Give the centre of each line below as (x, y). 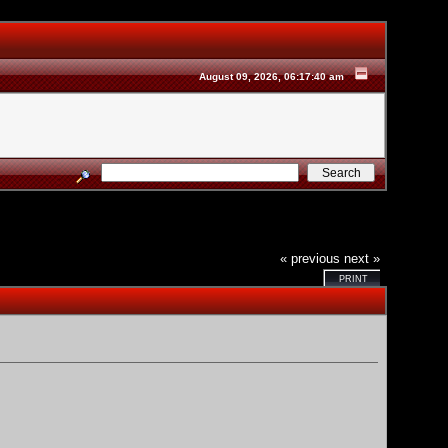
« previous (310, 258)
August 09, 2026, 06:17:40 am (272, 76)
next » (362, 258)
